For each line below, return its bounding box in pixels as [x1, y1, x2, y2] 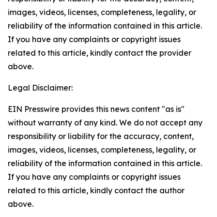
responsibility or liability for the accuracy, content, [8, 131, 194, 141]
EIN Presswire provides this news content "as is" [8, 104, 185, 114]
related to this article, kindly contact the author [8, 186, 185, 195]
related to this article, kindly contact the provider [8, 48, 191, 58]
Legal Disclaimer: [8, 83, 73, 93]
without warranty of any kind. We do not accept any [8, 118, 202, 127]
